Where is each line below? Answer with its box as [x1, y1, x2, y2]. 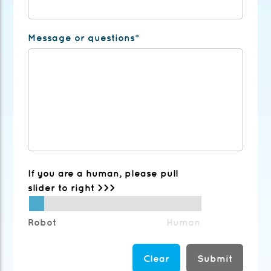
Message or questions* [28, 32, 140, 44]
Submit [197, 253, 232, 264]
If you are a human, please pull [28, 168, 178, 179]
